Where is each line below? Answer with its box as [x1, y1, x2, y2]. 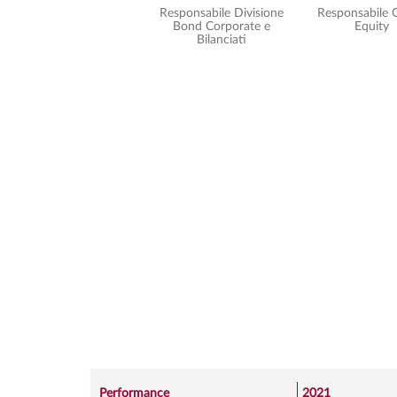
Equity [354, 20, 390, 33]
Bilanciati [196, 34, 246, 46]
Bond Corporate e [172, 20, 270, 33]
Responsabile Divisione [159, 7, 284, 19]
